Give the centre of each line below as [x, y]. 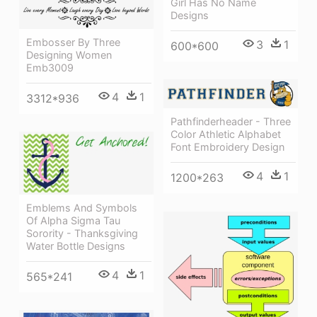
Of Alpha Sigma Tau [73, 220]
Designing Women [69, 54]
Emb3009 [50, 67]
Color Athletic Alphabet [226, 134]
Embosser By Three [73, 42]
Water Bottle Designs [76, 246]
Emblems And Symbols [82, 207]
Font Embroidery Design [227, 147]
